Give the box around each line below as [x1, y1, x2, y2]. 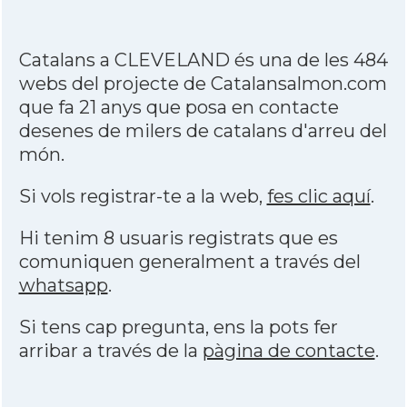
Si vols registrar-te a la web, [18, 185, 267, 207]
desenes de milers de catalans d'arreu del [18, 120, 387, 142]
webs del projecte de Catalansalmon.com [18, 73, 387, 94]
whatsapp [18, 274, 108, 296]
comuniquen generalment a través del [18, 251, 361, 273]
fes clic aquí [266, 185, 371, 207]
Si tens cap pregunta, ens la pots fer [18, 316, 338, 338]
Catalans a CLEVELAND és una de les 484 [18, 49, 388, 71]
